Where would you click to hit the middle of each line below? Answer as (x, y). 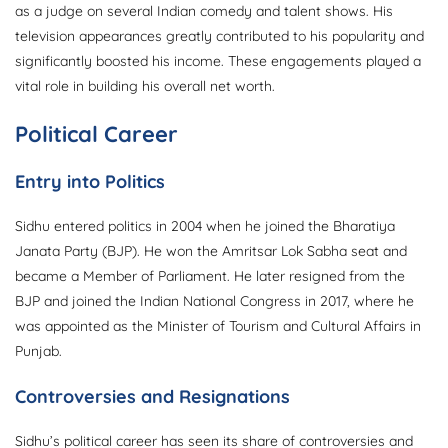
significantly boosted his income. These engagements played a (218, 61)
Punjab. (38, 351)
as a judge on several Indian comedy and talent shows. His (204, 11)
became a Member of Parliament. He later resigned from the (210, 276)
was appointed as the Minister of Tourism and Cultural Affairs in (218, 326)
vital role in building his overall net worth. (145, 86)
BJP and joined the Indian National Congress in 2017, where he (214, 301)
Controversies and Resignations (152, 397)
